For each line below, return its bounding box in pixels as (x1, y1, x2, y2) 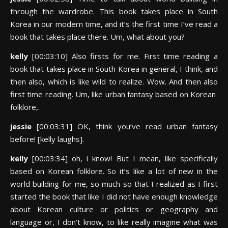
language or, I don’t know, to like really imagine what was (10, 217, 218, 227)
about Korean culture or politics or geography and (10, 204, 218, 214)
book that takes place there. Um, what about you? (10, 32, 185, 42)
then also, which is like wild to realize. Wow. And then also (10, 76, 218, 87)
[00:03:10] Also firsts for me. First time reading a (32, 51, 218, 61)
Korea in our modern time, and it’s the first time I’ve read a (10, 19, 218, 29)
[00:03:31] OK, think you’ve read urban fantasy (37, 121, 218, 131)
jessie (10, 121, 37, 131)
